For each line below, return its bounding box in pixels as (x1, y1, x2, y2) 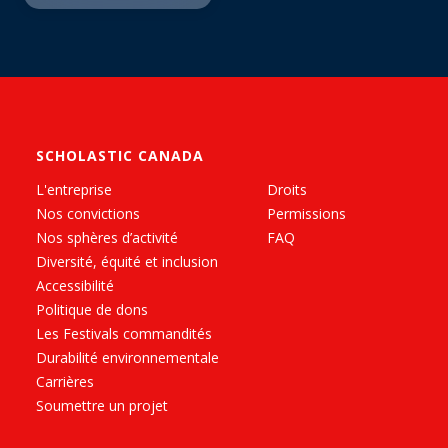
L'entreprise (36, 180, 112, 200)
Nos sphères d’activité (36, 228, 178, 248)
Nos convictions (36, 204, 140, 224)
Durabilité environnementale (36, 348, 219, 368)
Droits (267, 180, 307, 200)
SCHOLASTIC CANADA (36, 146, 204, 166)
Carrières (36, 372, 94, 392)
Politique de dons (36, 300, 148, 320)
